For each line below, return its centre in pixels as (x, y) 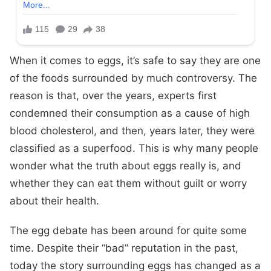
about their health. (54, 201)
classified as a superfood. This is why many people (134, 148)
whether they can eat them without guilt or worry (128, 183)
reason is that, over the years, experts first (113, 95)
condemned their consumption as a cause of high (130, 113)
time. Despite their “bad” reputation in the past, (124, 248)
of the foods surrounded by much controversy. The (133, 78)
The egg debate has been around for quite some (128, 230)
